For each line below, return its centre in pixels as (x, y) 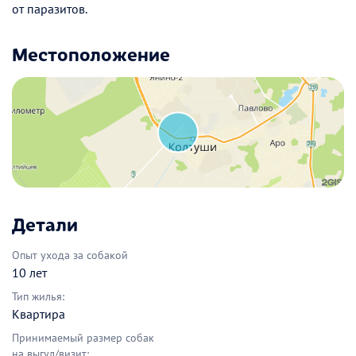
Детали (45, 224)
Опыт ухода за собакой (70, 255)
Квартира (39, 314)
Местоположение (91, 53)
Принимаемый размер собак (83, 338)
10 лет (29, 273)
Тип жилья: (38, 297)
